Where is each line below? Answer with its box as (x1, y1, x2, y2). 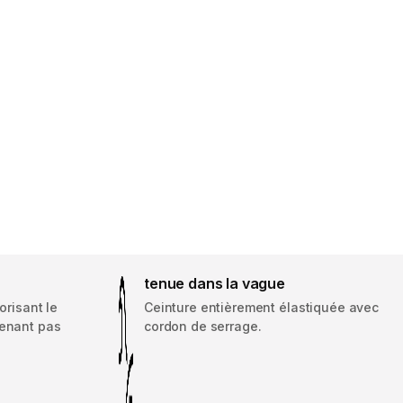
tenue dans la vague (144, 274, 285, 293)
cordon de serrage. (144, 318, 262, 335)
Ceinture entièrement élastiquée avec (144, 300, 379, 316)
